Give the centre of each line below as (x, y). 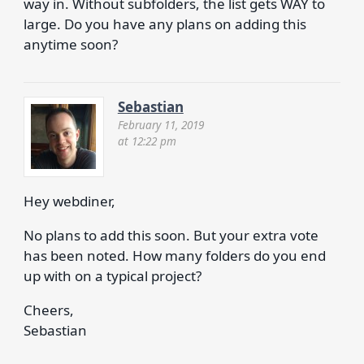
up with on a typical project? (112, 276)
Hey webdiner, (69, 201)
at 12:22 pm (147, 141)
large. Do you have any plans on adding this (165, 24)
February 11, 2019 (160, 124)
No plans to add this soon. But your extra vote (171, 235)
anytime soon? (70, 44)
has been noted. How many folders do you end (174, 256)
